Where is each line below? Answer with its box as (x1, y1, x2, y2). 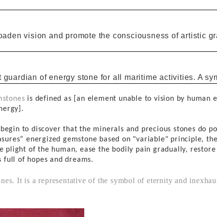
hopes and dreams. (27, 155, 94, 164)
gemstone (61, 135, 97, 143)
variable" (136, 135, 171, 143)
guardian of (3, 73, 47, 82)
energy (49, 73, 76, 82)
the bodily (98, 145, 134, 154)
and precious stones (126, 125, 196, 133)
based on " (99, 135, 137, 143)
